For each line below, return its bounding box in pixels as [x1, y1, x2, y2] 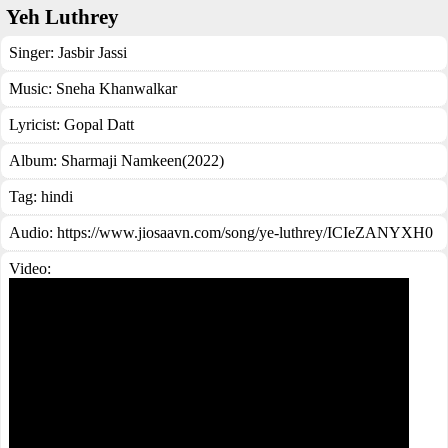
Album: [9, 152, 61, 169]
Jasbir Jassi [58, 44, 127, 61]
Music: [9, 80, 56, 97]
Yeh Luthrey [6, 5, 119, 29]
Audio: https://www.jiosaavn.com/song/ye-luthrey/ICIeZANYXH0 [9, 224, 433, 241]
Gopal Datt [64, 116, 134, 133]
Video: [9, 260, 51, 277]
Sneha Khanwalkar [56, 80, 177, 97]
